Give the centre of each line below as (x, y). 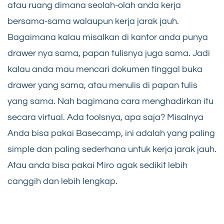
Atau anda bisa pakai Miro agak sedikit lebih (97, 165)
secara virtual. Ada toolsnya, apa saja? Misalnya (105, 117)
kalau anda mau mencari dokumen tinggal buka (105, 69)
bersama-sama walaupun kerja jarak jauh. (93, 21)
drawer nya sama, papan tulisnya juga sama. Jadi (109, 53)
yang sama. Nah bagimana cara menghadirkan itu (110, 101)
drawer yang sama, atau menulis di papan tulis (102, 85)
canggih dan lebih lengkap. (62, 181)
